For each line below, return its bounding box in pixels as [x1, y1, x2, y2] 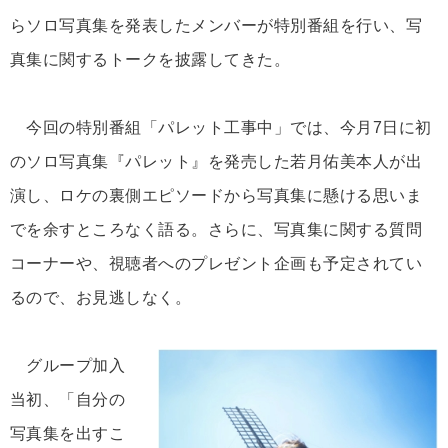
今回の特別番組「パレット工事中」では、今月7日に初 [10, 118, 432, 136]
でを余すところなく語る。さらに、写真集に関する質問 [10, 220, 422, 238]
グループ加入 [10, 357, 126, 375]
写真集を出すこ [10, 425, 126, 443]
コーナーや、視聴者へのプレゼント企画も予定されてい [10, 254, 422, 272]
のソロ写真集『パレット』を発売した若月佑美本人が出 [10, 152, 422, 170]
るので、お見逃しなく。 [10, 288, 192, 306]
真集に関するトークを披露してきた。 [10, 50, 291, 68]
